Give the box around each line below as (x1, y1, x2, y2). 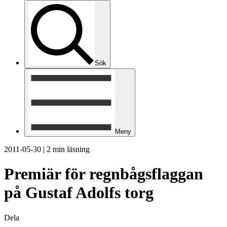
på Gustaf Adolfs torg (4, 183, 154, 202)
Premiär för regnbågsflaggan (4, 165, 203, 183)
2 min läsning (47, 145, 90, 154)
